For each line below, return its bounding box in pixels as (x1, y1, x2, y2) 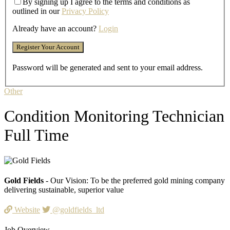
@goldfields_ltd (50, 205, 104, 215)
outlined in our (12, 6, 62, 15)
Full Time (4, 126, 69, 145)
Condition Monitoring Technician (4, 107, 224, 126)
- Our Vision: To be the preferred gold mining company (46, 176, 225, 185)
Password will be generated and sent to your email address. (12, 63, 203, 72)
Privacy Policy (62, 6, 109, 15)
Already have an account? (12, 24, 99, 33)
